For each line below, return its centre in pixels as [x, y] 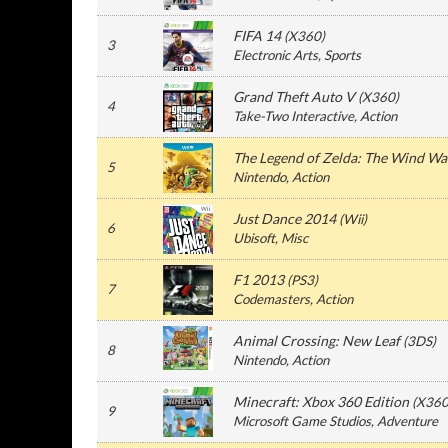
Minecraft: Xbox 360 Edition [321, 401]
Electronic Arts [275, 55]
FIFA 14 [257, 35]
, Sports [339, 55]
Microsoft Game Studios [302, 421]
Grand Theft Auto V [294, 96]
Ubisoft [254, 238]
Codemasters [271, 299]
